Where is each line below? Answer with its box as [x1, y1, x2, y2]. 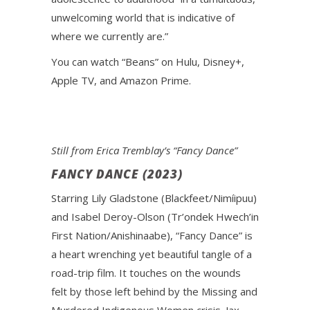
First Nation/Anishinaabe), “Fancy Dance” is [51, 228, 253, 242]
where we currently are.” [51, 29, 168, 43]
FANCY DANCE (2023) [51, 166, 183, 182]
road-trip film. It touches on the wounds [51, 266, 241, 280]
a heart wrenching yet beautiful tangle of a [51, 247, 252, 261]
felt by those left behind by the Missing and [51, 284, 257, 298]
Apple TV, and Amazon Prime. [51, 73, 191, 87]
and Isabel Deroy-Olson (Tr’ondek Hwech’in [51, 210, 259, 224]
